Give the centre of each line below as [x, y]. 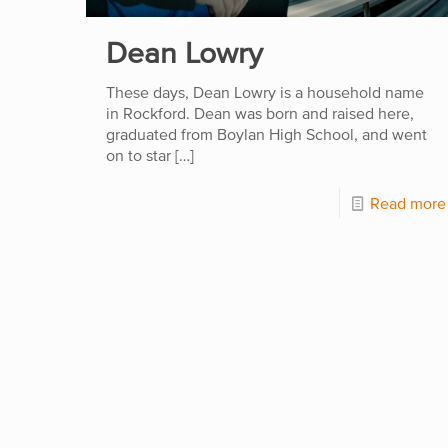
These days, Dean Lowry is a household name [264, 91]
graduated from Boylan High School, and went [266, 133]
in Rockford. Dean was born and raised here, [259, 112]
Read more [407, 202]
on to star [138, 154]
